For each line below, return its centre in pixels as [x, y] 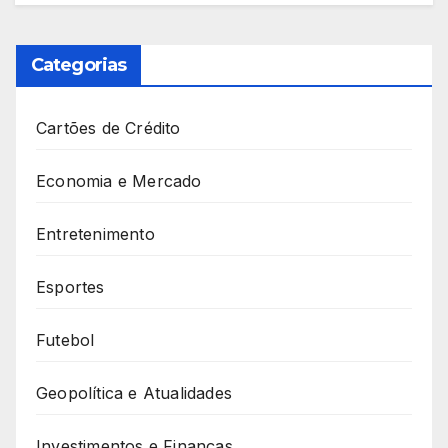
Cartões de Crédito [108, 128]
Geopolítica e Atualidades [134, 393]
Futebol [65, 340]
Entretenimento [95, 234]
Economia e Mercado [119, 181]
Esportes [70, 287]
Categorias [78, 65]
